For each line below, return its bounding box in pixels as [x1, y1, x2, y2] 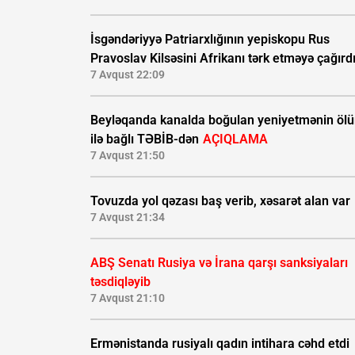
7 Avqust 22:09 [90, 68, 165, 82]
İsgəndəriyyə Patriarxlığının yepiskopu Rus [90, 32, 330, 48]
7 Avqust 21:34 [90, 211, 165, 224]
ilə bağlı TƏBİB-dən [90, 132, 202, 147]
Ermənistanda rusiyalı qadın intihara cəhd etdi [90, 336, 349, 352]
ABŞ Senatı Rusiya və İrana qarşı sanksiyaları [90, 255, 348, 271]
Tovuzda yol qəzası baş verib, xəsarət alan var [90, 193, 350, 209]
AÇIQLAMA [203, 132, 268, 147]
